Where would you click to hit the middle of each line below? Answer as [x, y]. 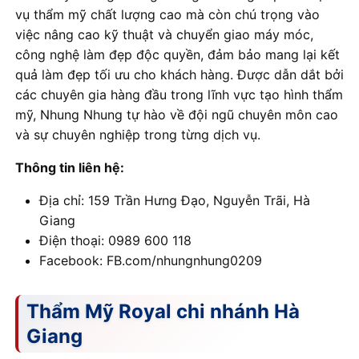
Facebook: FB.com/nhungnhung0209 [151, 260]
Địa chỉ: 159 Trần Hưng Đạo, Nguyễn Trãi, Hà [175, 200]
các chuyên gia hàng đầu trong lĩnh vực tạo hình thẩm [179, 94]
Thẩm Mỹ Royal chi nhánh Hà [163, 311]
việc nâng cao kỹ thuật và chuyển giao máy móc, [164, 34]
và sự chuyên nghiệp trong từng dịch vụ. [138, 134]
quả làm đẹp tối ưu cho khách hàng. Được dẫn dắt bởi [179, 74]
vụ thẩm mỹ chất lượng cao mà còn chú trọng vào [167, 14]
